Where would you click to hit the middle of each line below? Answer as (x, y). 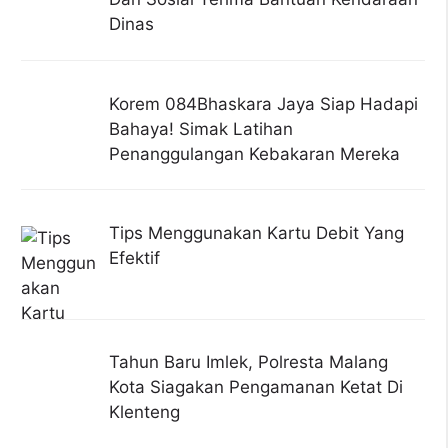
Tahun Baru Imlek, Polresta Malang (248, 362)
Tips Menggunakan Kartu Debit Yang (256, 232)
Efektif (134, 257)
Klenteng (144, 412)
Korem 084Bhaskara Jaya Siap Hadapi (263, 103)
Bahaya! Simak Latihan (200, 128)
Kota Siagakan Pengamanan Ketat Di (255, 387)
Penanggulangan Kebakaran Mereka (254, 153)
